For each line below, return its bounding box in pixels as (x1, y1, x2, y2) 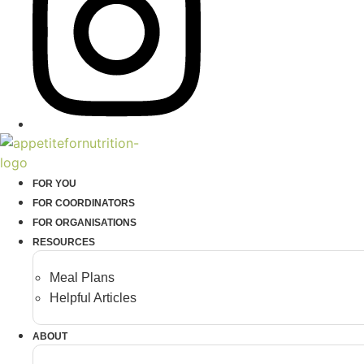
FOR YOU (32, 177, 76, 189)
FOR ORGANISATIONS (32, 216, 136, 228)
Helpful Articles (50, 290, 136, 305)
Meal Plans (50, 270, 115, 284)
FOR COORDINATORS (32, 197, 135, 209)
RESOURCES (32, 236, 95, 248)
